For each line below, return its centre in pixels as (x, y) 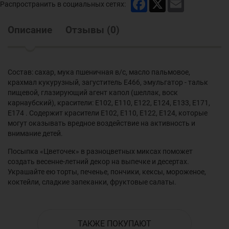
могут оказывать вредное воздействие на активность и (101, 123)
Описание (30, 30)
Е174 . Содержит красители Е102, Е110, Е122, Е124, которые (108, 113)
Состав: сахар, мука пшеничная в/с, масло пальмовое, (99, 72)
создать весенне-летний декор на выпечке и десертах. (98, 162)
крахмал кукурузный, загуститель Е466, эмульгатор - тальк (108, 82)
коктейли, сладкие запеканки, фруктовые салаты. (92, 182)
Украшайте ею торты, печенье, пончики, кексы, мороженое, (107, 172)
